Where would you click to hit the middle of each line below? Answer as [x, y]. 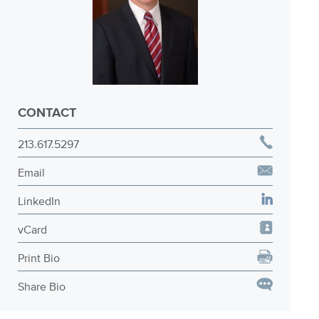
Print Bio [39, 258]
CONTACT [47, 113]
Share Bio [42, 286]
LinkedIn [39, 201]
